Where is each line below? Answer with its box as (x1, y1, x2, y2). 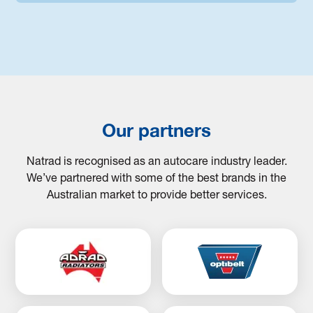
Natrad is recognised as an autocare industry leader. (26, 157, 287, 169)
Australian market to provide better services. (46, 191, 267, 203)
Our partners (102, 119, 211, 142)
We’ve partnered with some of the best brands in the (27, 174, 286, 186)
